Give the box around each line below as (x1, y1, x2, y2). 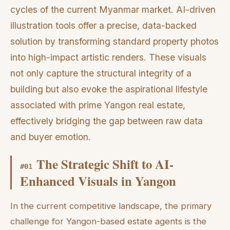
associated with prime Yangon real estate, (10, 100, 185, 111)
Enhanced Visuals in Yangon (20, 171, 176, 190)
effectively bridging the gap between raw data (10, 116, 203, 127)
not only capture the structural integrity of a (10, 68, 191, 79)
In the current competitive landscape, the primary (10, 200, 212, 211)
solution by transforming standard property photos (10, 36, 219, 47)
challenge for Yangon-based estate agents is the (10, 216, 206, 226)
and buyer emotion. (10, 131, 91, 143)
